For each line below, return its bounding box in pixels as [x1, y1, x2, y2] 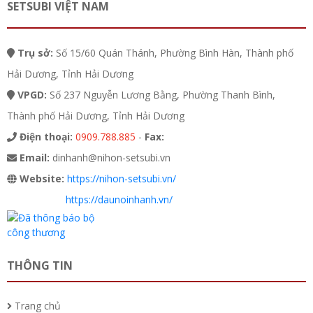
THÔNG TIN [7, 258, 73, 273]
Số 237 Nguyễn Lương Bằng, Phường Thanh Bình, [46, 88, 275, 101]
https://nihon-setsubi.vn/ [67, 172, 176, 185]
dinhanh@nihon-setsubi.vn [50, 151, 170, 164]
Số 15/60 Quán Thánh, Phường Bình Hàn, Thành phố [52, 46, 293, 59]
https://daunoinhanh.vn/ [66, 193, 173, 206]
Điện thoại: [20, 130, 73, 143]
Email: [20, 151, 50, 164]
